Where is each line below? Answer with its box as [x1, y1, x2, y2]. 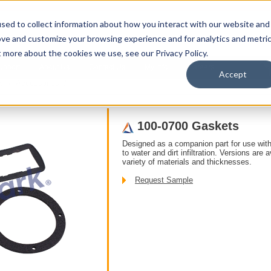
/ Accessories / [4, 79, 71, 88]
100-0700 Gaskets [137, 119, 239, 132]
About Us [39, 63, 70, 71]
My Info [145, 63, 168, 71]
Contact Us [89, 63, 125, 71]
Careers [188, 63, 214, 71]
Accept [219, 69, 247, 80]
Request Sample [135, 175, 193, 184]
